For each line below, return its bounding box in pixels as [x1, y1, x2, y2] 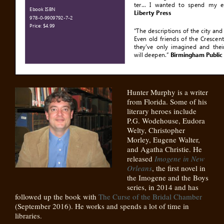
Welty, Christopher [127, 125, 185, 135]
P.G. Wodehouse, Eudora [127, 115, 205, 125]
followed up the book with [15, 191, 98, 201]
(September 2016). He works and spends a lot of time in [15, 201, 189, 211]
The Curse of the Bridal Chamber [98, 191, 202, 201]
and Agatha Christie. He [127, 144, 202, 154]
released [127, 153, 154, 163]
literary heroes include [127, 106, 196, 116]
